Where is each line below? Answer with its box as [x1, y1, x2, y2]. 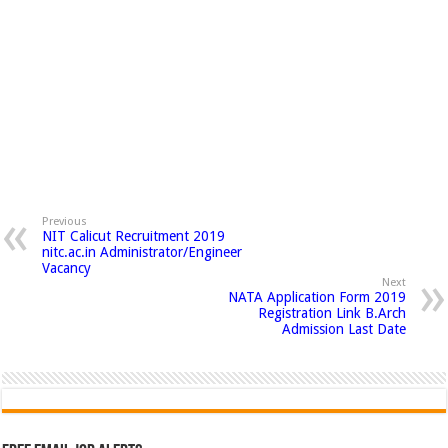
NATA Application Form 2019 [227, 288, 406, 305]
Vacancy [42, 259, 92, 276]
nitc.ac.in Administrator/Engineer [42, 243, 243, 260]
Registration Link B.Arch [257, 304, 406, 321]
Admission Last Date [281, 320, 406, 337]
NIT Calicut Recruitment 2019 [42, 227, 226, 244]
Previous [42, 214, 88, 228]
